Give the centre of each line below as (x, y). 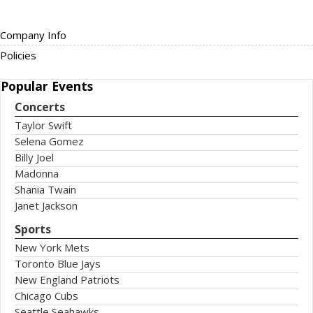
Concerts (40, 107)
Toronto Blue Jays (58, 263)
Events (72, 86)
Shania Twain (45, 189)
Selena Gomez (49, 141)
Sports (33, 229)
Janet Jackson (46, 205)
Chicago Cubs (46, 296)
